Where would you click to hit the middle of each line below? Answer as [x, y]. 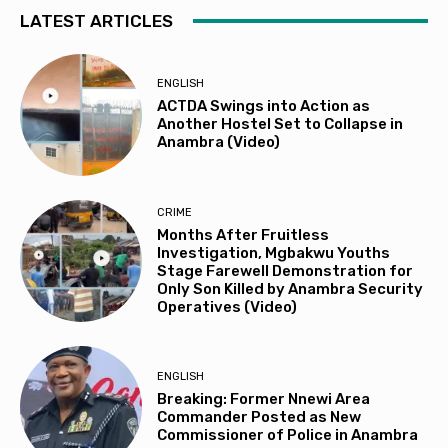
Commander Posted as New [259, 417]
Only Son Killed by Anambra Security [290, 288]
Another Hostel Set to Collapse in [280, 124]
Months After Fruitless [243, 234]
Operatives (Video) [227, 306]
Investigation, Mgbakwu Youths [274, 252]
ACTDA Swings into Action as [264, 106]
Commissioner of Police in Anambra [288, 435]
